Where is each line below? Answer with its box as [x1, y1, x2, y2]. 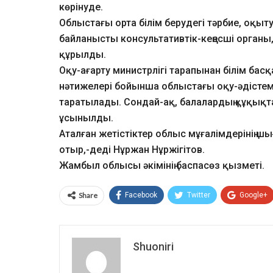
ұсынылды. [59, 112, 113, 124]
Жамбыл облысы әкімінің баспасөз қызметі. [59, 160, 264, 172]
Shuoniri [133, 240, 174, 253]
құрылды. [59, 49, 106, 61]
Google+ [239, 191, 268, 200]
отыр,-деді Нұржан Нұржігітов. [59, 144, 205, 156]
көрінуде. [59, 1, 103, 13]
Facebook [125, 191, 157, 200]
